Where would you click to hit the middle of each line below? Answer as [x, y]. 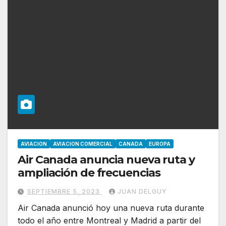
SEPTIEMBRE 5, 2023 [65, 191]
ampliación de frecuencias [89, 173]
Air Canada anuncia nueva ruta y [106, 159]
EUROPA [160, 144]
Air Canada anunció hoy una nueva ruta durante [111, 208]
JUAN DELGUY [142, 191]
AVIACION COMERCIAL [83, 144]
